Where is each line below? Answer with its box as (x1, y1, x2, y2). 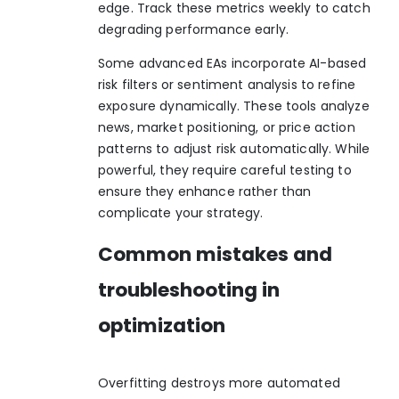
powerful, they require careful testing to (98, 161, 352, 180)
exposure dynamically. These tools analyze (98, 97, 370, 116)
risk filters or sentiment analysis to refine (98, 76, 356, 94)
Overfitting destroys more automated (98, 373, 340, 392)
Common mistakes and (98, 240, 332, 268)
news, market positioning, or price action (98, 118, 355, 137)
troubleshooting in (98, 275, 280, 304)
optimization (98, 311, 225, 339)
